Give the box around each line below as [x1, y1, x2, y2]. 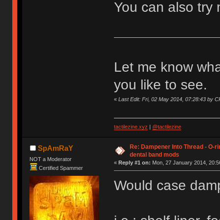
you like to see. [113, 77, 207, 92]
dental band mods [129, 151, 179, 159]
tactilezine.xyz [113, 124, 148, 130]
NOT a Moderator [29, 156, 72, 163]
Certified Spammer [39, 165, 83, 171]
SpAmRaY [37, 144, 73, 153]
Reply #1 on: [118, 160, 151, 166]
